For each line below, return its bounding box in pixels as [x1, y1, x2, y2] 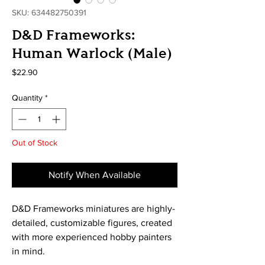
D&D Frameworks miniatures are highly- [12, 203, 175, 214]
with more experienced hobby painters [12, 231, 172, 242]
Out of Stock [12, 137, 57, 147]
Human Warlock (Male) [12, 44, 172, 62]
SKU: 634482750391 [12, 7, 86, 17]
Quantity [12, 92, 43, 102]
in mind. [12, 245, 47, 256]
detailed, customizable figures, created [12, 217, 172, 228]
